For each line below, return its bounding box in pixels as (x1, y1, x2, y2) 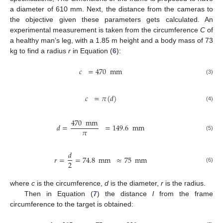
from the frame (153, 190, 214, 198)
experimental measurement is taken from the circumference (10, 26, 200, 34)
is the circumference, (35, 179, 105, 188)
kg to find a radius (10, 47, 68, 55)
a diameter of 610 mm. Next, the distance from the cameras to (10, 5, 213, 13)
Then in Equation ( (24, 190, 93, 198)
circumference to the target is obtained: (10, 200, 133, 209)
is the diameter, (109, 179, 161, 188)
